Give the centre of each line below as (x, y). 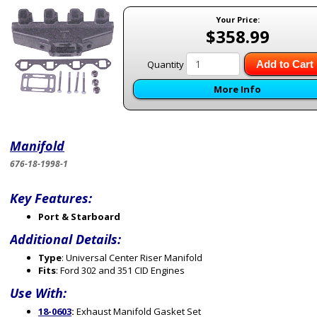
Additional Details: (65, 239)
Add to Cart (285, 64)
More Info (237, 89)
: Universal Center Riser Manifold (132, 258)
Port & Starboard (79, 217)
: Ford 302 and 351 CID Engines (120, 270)
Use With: (38, 293)
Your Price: (237, 19)
